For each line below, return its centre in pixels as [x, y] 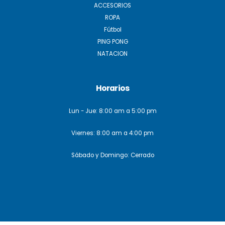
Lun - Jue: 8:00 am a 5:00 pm [113, 111]
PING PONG [113, 42]
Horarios [113, 88]
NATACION [113, 54]
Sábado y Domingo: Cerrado [113, 155]
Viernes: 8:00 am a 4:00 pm [113, 133]
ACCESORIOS [113, 6]
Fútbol [113, 30]
